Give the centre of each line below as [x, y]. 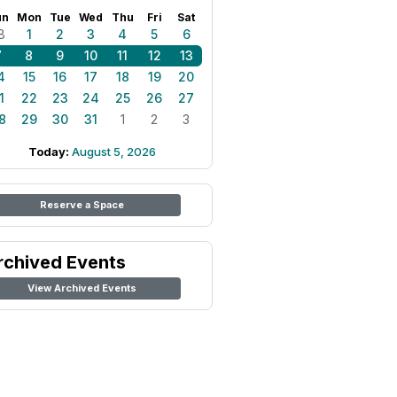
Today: [50, 152]
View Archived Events [82, 288]
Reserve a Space [82, 205]
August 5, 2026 [114, 152]
